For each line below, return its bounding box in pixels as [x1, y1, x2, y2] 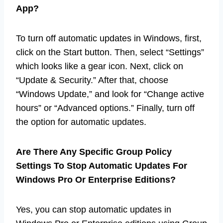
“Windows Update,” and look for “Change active [16, 89, 204, 100]
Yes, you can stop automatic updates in [16, 205, 171, 215]
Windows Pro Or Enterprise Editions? [16, 175, 176, 185]
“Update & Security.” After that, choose [16, 75, 168, 86]
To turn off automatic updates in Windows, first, [16, 33, 202, 44]
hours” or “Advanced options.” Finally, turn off [16, 103, 195, 113]
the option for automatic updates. [16, 117, 146, 127]
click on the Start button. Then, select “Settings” [16, 47, 204, 58]
